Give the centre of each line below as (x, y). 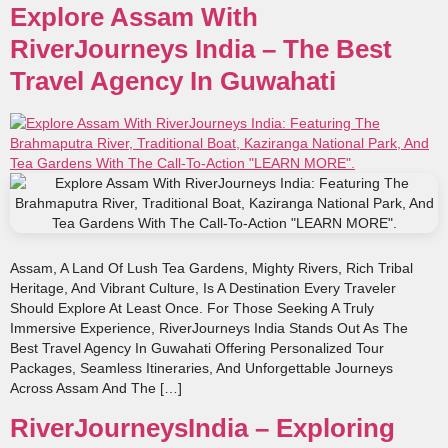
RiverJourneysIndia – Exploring (202, 428)
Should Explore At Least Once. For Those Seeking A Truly (192, 307)
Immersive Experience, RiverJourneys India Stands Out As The (209, 327)
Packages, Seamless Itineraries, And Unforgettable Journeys (201, 367)
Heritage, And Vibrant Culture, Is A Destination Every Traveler (203, 287)
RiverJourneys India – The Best (201, 48)
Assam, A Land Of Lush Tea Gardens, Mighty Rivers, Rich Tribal (211, 267)
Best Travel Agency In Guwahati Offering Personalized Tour (197, 347)
